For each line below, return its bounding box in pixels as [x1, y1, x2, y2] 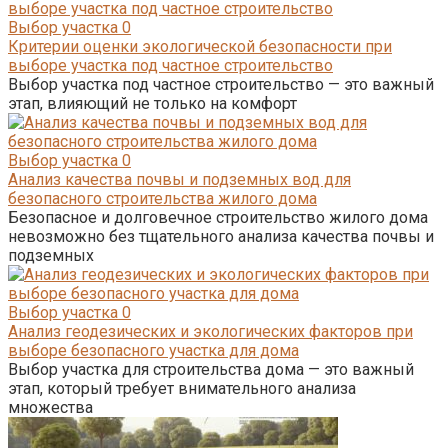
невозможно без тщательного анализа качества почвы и [8, 226, 434, 246]
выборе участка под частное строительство [8, 55, 333, 75]
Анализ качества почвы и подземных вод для [8, 169, 351, 189]
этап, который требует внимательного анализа [8, 378, 356, 398]
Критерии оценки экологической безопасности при [8, 36, 392, 56]
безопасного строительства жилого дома [8, 188, 317, 208]
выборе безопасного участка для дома [8, 340, 299, 360]
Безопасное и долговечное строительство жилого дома [8, 207, 428, 227]
